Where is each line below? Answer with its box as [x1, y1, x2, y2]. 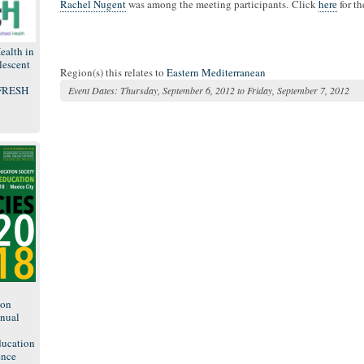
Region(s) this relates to [60, 65, 164, 80]
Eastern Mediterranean [167, 65, 266, 80]
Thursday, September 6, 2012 [120, 84, 235, 97]
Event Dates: [68, 84, 118, 97]
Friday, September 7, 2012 [247, 84, 349, 97]
